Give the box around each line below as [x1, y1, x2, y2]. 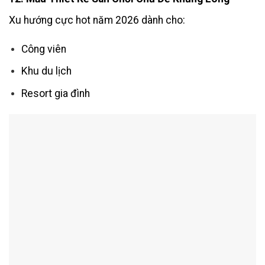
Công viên [21, 43, 66, 55]
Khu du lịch [21, 65, 72, 77]
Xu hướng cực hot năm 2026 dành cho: [9, 14, 185, 26]
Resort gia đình [21, 87, 90, 99]
